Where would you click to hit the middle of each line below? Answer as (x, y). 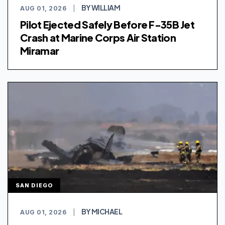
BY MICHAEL (102, 211)
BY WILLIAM (101, 7)
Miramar (40, 50)
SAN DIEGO (34, 185)
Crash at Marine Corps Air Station (98, 37)
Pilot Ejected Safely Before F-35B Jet (107, 24)
